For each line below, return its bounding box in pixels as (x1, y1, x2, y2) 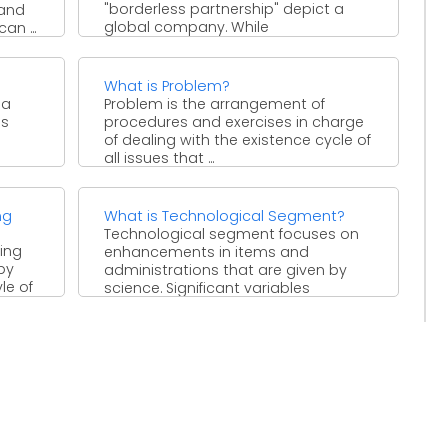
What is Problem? (104, 75, 231, 96)
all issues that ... (104, 147, 215, 168)
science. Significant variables (104, 277, 311, 298)
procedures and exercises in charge (104, 111, 365, 132)
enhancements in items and (104, 241, 310, 262)
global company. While (104, 16, 270, 37)
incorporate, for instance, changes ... (104, 295, 363, 316)
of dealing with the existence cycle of (104, 129, 372, 150)
